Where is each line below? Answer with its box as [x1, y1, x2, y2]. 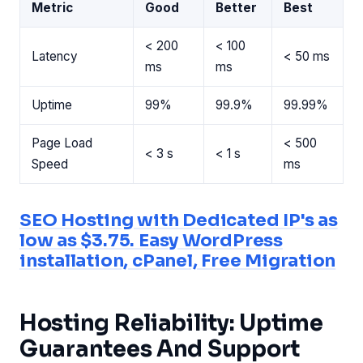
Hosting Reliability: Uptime [19, 309, 323, 337]
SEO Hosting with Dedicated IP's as [19, 208, 338, 231]
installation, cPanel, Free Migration [19, 249, 336, 271]
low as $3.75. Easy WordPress [19, 228, 283, 251]
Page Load [32, 135, 92, 151]
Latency [32, 48, 78, 64]
